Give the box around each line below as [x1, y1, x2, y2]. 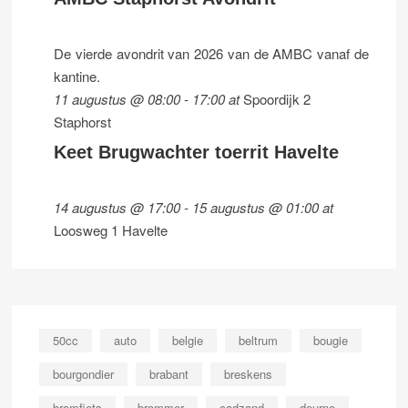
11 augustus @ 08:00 [54, 89, 181, 109]
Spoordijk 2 [243, 89, 311, 109]
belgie [172, 331, 204, 350]
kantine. [54, 66, 101, 87]
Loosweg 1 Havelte [54, 220, 168, 240]
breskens [224, 365, 273, 383]
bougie [313, 331, 349, 350]
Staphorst [54, 112, 112, 132]
